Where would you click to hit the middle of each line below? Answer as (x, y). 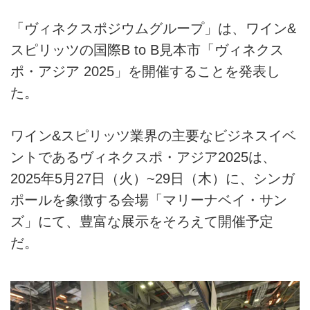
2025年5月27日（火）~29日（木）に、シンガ (153, 179)
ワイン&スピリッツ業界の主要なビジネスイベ (153, 136)
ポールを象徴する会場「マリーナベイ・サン (149, 200)
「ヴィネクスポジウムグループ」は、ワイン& (153, 28)
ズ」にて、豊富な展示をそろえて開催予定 (142, 222)
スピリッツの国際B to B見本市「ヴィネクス (147, 49)
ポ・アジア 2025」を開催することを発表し (145, 71)
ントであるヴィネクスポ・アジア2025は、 (143, 157)
